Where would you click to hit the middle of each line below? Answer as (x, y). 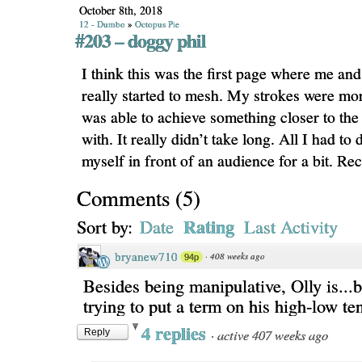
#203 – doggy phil (141, 40)
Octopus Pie (157, 24)
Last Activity (291, 226)
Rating (209, 227)
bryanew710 (146, 256)
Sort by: (107, 226)
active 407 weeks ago (273, 335)
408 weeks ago (238, 256)
